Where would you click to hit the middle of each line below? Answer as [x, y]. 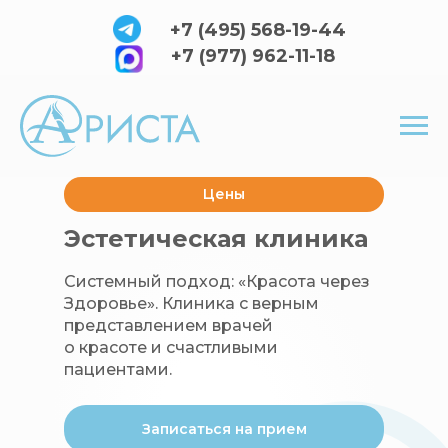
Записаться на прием [224, 428]
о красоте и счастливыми [171, 348]
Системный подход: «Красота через [217, 282]
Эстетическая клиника [216, 239]
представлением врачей [168, 326]
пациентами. [118, 370]
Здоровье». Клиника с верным [191, 304]
